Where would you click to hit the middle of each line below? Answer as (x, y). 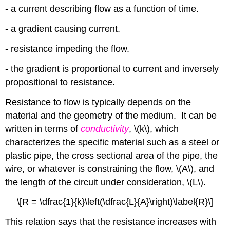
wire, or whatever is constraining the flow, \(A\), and (110, 169)
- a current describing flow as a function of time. (102, 9)
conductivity (105, 129)
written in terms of (43, 129)
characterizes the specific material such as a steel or (112, 142)
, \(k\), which (154, 129)
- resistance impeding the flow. (68, 49)
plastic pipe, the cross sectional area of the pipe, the (112, 155)
